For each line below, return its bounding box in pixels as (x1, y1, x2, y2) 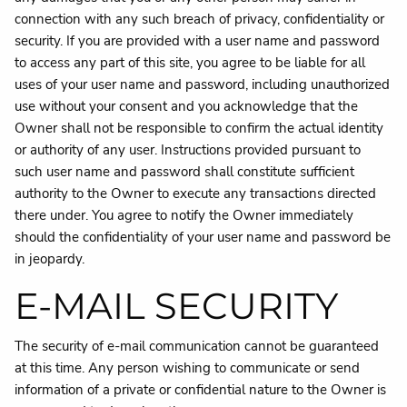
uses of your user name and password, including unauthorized (15, 74, 391, 94)
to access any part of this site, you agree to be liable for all (15, 53, 366, 72)
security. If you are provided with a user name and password (15, 31, 381, 50)
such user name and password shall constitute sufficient (15, 162, 355, 181)
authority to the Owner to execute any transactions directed (15, 184, 377, 203)
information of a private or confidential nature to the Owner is (15, 381, 387, 399)
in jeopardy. (15, 249, 85, 268)
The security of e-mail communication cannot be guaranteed (15, 337, 380, 355)
